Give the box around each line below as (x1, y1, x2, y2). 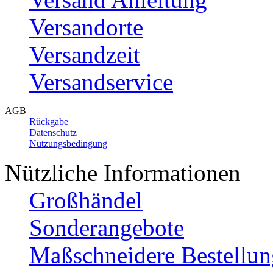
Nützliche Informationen (5, 159, 241, 186)
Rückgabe (29, 116, 68, 127)
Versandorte (29, 13, 143, 40)
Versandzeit (29, 41, 140, 68)
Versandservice (29, 68, 173, 95)
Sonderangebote (29, 214, 184, 241)
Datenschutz (29, 127, 77, 138)
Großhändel (29, 186, 143, 213)
